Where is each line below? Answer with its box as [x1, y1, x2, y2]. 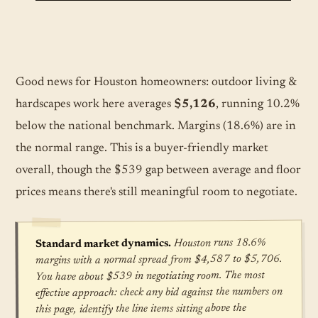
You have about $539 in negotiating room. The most [35, 270, 265, 283]
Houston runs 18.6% [170, 237, 265, 249]
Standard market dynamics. [35, 238, 171, 250]
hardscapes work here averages [16, 98, 174, 110]
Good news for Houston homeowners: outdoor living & [16, 76, 296, 88]
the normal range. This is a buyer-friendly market [16, 142, 268, 154]
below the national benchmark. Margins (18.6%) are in [16, 120, 296, 132]
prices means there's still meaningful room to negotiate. [16, 186, 297, 198]
